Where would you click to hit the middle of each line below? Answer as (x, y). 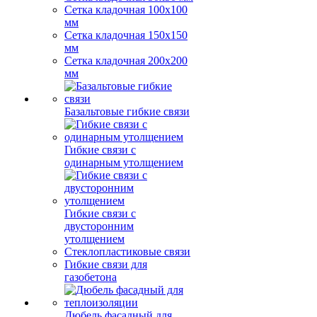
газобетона (91, 277)
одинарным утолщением (124, 162)
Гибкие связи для (106, 264)
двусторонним (99, 226)
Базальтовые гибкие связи (127, 111)
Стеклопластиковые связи (127, 252)
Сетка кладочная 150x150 (126, 35)
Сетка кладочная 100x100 (126, 10)
